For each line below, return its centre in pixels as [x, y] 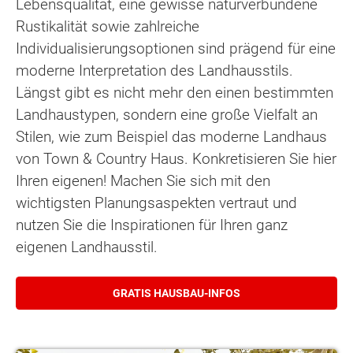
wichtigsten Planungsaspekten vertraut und [156, 203]
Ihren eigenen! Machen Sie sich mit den [143, 181]
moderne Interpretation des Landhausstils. [154, 71]
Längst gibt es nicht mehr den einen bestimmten [175, 93]
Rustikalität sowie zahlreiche [108, 27]
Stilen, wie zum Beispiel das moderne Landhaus [171, 137]
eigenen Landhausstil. [87, 247]
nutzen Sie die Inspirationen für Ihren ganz [152, 225]
